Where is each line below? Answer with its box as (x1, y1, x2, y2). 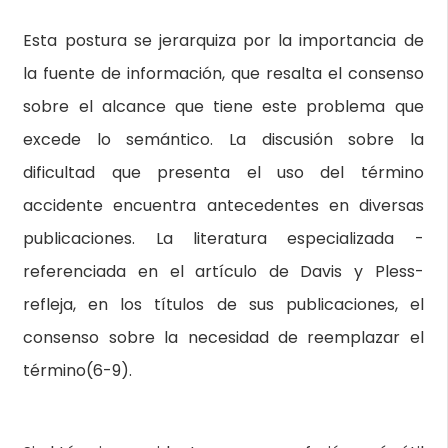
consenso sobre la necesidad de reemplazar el (23, 326, 424, 349)
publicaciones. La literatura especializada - (23, 227, 424, 250)
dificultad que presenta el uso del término (23, 161, 424, 184)
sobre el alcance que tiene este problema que (23, 95, 424, 118)
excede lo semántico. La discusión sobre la (23, 128, 424, 151)
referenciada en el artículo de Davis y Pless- (23, 260, 424, 283)
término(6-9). (23, 359, 133, 382)
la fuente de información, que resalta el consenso (23, 62, 424, 85)
